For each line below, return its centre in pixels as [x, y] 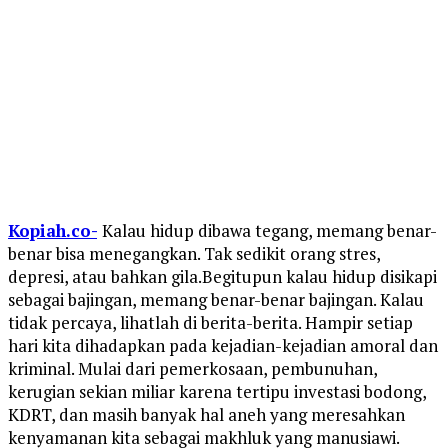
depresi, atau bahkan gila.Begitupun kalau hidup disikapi [222, 277]
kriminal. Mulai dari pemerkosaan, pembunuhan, [192, 369]
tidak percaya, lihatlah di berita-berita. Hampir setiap [210, 323]
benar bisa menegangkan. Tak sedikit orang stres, [194, 254]
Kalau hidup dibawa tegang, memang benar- [269, 231]
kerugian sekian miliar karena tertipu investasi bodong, [217, 392]
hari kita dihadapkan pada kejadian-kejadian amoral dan [223, 346]
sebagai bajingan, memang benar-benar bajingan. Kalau [216, 300]
